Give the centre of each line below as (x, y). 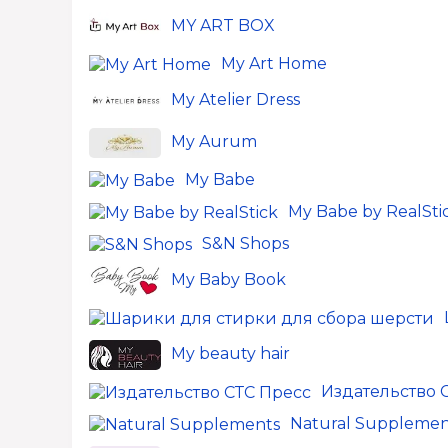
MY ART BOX (223, 26)
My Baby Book (228, 280)
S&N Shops (245, 243)
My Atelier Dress (235, 100)
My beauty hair (230, 354)
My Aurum (214, 142)
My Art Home (274, 63)
